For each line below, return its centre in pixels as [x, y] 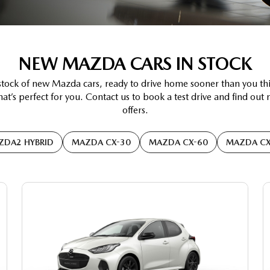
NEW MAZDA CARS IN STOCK [135, 63]
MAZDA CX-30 [101, 142]
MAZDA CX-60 [178, 142]
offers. [135, 110]
